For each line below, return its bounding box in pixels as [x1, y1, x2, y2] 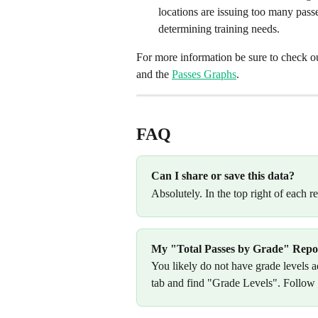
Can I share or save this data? [151, 170, 295, 182]
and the [136, 67, 172, 80]
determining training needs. [158, 22, 280, 35]
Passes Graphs [172, 67, 236, 80]
